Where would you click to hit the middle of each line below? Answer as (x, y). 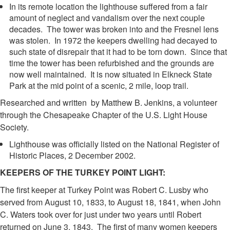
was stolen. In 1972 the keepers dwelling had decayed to (113, 40)
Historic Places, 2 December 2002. (72, 155)
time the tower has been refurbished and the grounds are (112, 63)
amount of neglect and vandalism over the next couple (107, 17)
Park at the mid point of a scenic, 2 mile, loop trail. (99, 85)
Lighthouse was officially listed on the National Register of (114, 144)
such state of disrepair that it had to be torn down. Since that (118, 51)
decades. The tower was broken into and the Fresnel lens (114, 29)
